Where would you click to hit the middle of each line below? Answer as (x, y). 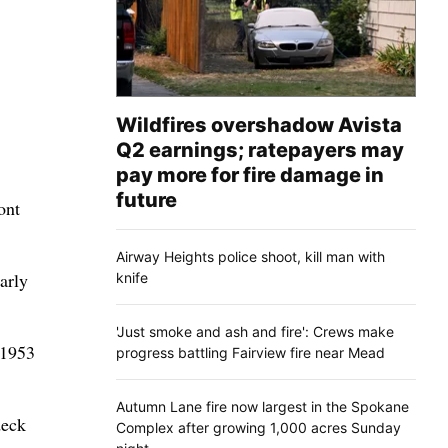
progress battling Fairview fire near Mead (250, 352)
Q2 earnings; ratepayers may (260, 149)
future (146, 199)
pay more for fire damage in (250, 174)
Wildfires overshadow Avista (259, 124)
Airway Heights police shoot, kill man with (250, 256)
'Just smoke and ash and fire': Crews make (255, 331)
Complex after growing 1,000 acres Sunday (258, 427)
